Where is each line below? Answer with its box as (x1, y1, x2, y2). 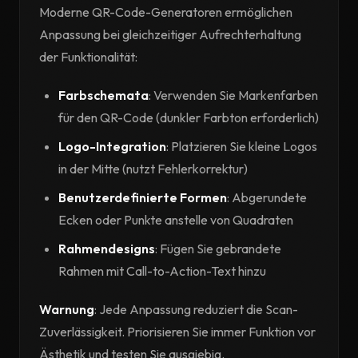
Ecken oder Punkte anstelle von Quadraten (58, 212, 293, 229)
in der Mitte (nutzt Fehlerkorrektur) (58, 161, 248, 177)
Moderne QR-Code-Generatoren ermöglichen (39, 4, 292, 21)
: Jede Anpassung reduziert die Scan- (94, 301, 298, 318)
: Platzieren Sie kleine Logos (166, 138, 317, 155)
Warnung (39, 301, 94, 318)
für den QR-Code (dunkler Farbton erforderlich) (58, 109, 319, 126)
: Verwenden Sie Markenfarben (149, 87, 318, 104)
